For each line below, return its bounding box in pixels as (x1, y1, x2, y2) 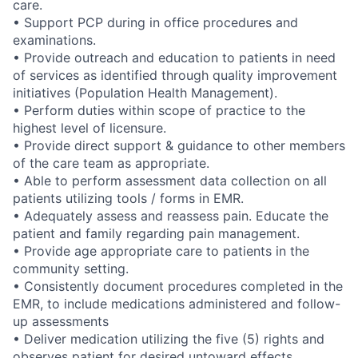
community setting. (13, 260, 129, 276)
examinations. (13, 31, 96, 48)
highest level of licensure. (13, 119, 166, 136)
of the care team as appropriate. (13, 154, 209, 171)
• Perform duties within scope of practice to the (13, 101, 305, 118)
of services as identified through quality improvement (13, 66, 337, 83)
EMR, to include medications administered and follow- (13, 295, 340, 312)
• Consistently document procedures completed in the (13, 277, 343, 294)
